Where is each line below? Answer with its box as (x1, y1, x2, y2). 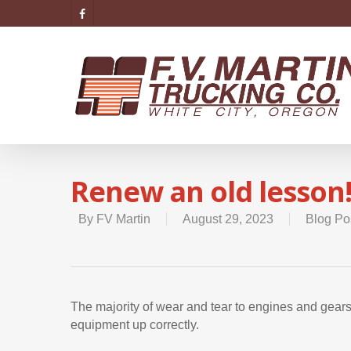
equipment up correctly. (71, 318, 199, 331)
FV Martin (96, 212, 150, 226)
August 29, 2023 (183, 212, 273, 226)
